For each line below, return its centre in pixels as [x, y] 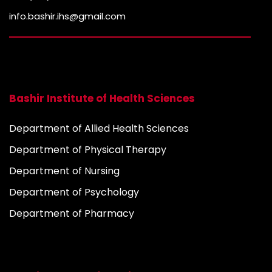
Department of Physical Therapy [88, 149]
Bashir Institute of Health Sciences [102, 98]
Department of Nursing [64, 171]
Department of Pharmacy [72, 213]
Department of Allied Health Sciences [99, 128]
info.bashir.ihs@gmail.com [67, 16]
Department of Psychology [74, 192]
